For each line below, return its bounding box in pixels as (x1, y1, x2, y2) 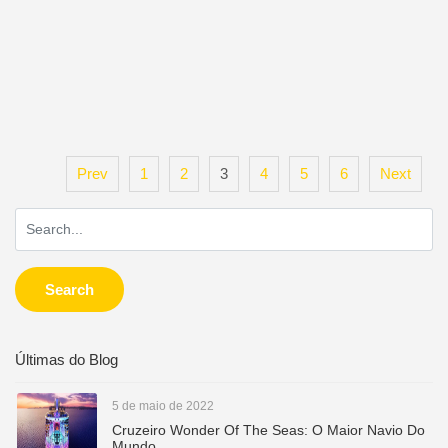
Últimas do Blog (15, 351, 118, 368)
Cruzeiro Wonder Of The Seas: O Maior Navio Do (112, 422, 425, 438)
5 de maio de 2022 (112, 399, 214, 413)
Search (45, 281, 94, 298)
